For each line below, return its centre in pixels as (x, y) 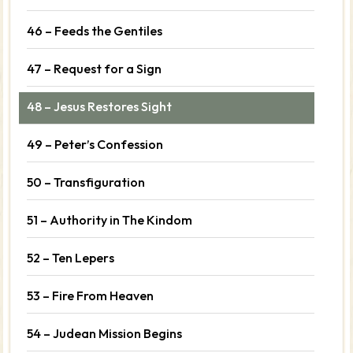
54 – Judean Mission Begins (105, 333)
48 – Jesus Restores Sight (100, 106)
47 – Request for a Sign (95, 68)
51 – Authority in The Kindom (110, 219)
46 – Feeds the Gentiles (95, 30)
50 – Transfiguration (86, 182)
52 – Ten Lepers (71, 257)
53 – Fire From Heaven (91, 295)
